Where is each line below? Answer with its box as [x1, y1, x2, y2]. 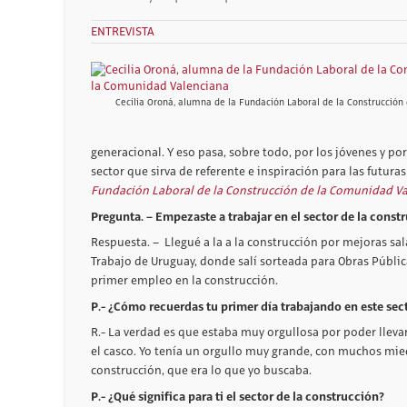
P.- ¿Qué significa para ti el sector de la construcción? [91, 388, 384, 404]
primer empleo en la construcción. [91, 273, 278, 287]
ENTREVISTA [91, 25, 154, 39]
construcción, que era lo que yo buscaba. [91, 363, 312, 377]
